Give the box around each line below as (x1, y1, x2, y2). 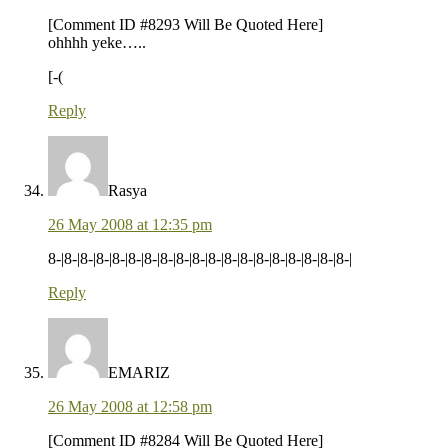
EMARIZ (108, 364, 170, 382)
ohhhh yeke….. (48, 34, 146, 52)
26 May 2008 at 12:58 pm (48, 398, 212, 416)
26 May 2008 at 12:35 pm (48, 216, 212, 234)
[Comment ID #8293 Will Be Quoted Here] (48, 16, 323, 34)
